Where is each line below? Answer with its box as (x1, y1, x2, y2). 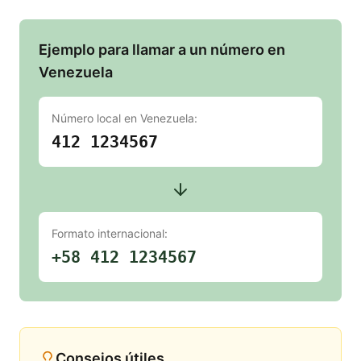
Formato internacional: (52, 226, 168, 241)
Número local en (52, 111, 140, 126)
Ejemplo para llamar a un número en (39, 41, 285, 59)
